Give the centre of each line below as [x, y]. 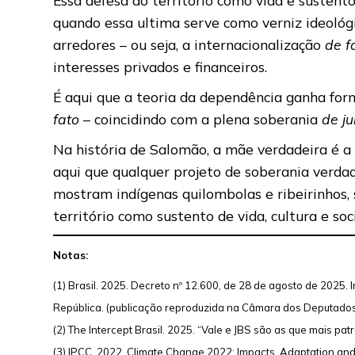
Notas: [71, 255]
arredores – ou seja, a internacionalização [187, 44]
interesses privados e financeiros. [160, 66]
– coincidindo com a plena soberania [201, 118]
